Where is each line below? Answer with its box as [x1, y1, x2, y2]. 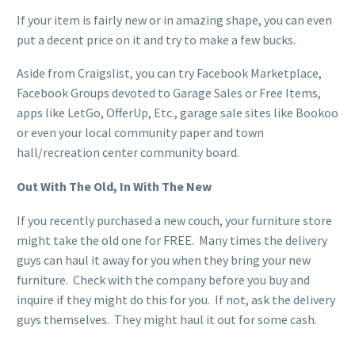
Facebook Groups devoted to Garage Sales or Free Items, [17, 85, 321, 101]
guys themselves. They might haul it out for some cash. [17, 311, 317, 327]
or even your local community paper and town [17, 124, 264, 141]
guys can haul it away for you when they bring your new [17, 251, 311, 268]
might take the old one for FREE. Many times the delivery [17, 231, 327, 248]
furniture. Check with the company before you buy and [17, 271, 310, 288]
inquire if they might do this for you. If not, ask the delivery [17, 291, 335, 307]
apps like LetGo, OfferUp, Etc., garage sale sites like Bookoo [17, 105, 338, 121]
